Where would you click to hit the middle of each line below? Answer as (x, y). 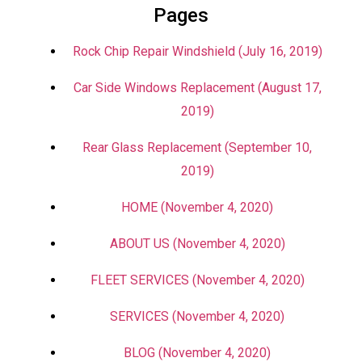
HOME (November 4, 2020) (197, 207)
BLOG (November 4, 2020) (197, 353)
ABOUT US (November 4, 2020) (197, 244)
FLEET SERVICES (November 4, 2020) (197, 280)
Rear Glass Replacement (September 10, (197, 147)
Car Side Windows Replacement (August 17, (197, 88)
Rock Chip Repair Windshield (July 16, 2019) (197, 51)
